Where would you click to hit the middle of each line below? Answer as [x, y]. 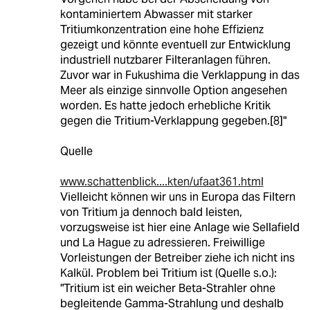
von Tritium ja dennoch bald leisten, [151, 212]
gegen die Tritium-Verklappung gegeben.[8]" [173, 121]
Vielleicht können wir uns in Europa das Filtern [177, 197]
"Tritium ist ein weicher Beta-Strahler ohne [167, 289]
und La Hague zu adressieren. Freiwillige [162, 243]
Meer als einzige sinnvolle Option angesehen [173, 91]
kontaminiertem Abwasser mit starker [156, 15]
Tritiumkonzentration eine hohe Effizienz [162, 30]
